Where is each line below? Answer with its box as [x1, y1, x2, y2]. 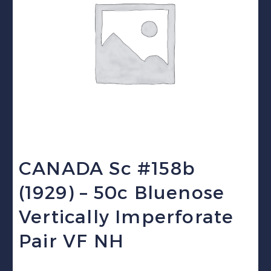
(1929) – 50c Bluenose [19, 181, 225, 204]
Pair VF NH [19, 230, 124, 252]
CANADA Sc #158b [19, 157, 195, 180]
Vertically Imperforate [19, 206, 234, 228]
